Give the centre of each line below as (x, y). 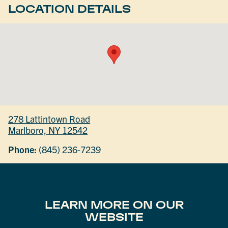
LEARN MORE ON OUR (114, 205)
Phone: (23, 150)
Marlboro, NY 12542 (48, 130)
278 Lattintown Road (49, 119)
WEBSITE (114, 217)
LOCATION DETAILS (70, 9)
